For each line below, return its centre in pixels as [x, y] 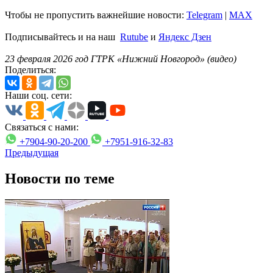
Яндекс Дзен [185, 37]
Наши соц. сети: [38, 95]
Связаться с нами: [42, 127]
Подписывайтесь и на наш [62, 37]
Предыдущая [32, 152]
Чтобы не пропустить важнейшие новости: [96, 15]
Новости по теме [60, 178]
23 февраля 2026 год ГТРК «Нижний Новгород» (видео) [121, 58]
